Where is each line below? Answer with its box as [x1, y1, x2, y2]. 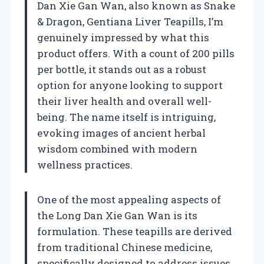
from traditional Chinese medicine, [37, 240, 212, 254]
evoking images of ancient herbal [37, 126, 206, 140]
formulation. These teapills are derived [37, 224, 232, 238]
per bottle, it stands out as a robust [37, 62, 206, 76]
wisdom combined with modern [37, 141, 197, 156]
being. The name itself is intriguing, [37, 110, 216, 124]
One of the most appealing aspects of [37, 192, 221, 206]
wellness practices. [37, 157, 133, 171]
